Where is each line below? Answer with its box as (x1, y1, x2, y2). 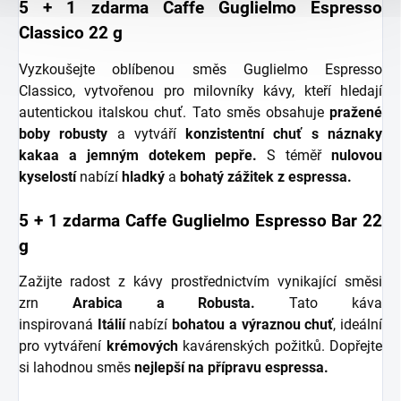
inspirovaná (19, 316, 98, 334)
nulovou (331, 146, 383, 164)
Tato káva (255, 294, 383, 312)
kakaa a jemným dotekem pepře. (19, 146, 258, 164)
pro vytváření (19, 337, 102, 355)
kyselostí (19, 167, 76, 185)
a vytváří (107, 124, 186, 142)
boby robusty (19, 124, 108, 142)
